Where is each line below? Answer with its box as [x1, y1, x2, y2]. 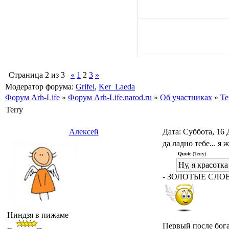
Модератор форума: [5, 82, 76, 91]
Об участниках [160, 93, 212, 102]
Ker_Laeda [99, 82, 135, 91]
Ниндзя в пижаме [7, 211, 68, 219]
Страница [9, 71, 45, 79]
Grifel [76, 82, 95, 91]
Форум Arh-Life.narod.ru [68, 93, 152, 102]
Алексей [68, 127, 99, 136]
